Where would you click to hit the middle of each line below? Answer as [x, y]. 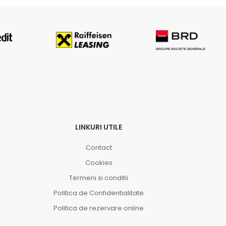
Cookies [99, 163]
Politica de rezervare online [99, 208]
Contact [99, 148]
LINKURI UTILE [99, 127]
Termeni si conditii [99, 178]
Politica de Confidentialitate [99, 193]
